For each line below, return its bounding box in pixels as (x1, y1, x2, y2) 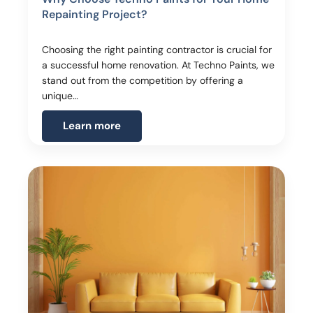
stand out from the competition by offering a (42, 73, 243, 87)
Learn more (63, 118, 121, 133)
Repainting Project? (42, 6, 147, 22)
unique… (42, 89, 78, 102)
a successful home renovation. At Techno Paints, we (42, 58, 275, 71)
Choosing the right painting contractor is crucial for (42, 43, 272, 56)
